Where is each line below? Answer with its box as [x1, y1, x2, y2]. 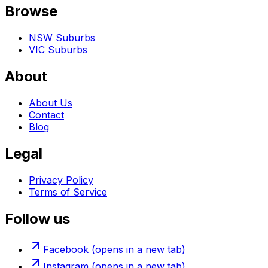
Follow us [5, 209, 70, 227]
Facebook [43, 243, 89, 256]
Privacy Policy [29, 173, 93, 186]
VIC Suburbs [29, 44, 87, 56]
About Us [29, 96, 72, 109]
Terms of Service [29, 185, 107, 198]
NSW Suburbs [29, 32, 95, 44]
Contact [29, 108, 64, 121]
